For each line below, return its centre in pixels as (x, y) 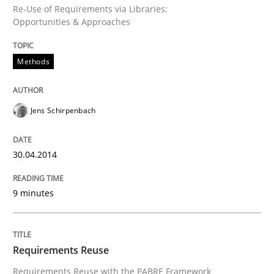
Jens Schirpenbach (63, 110)
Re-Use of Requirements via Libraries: (90, 9)
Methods (34, 61)
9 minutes (33, 193)
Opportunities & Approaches (72, 21)
